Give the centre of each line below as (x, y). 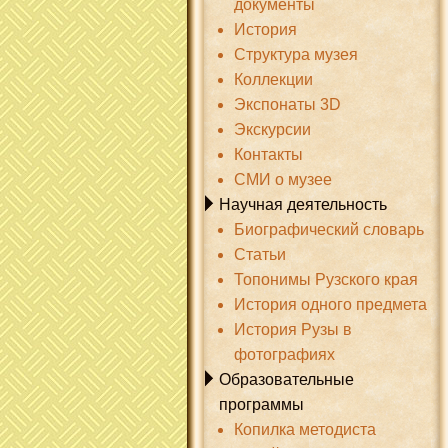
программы (261, 404)
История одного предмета (330, 304)
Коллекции (273, 79)
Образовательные (286, 379)
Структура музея (296, 54)
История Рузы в (293, 329)
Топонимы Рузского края (326, 279)
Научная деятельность (303, 204)
